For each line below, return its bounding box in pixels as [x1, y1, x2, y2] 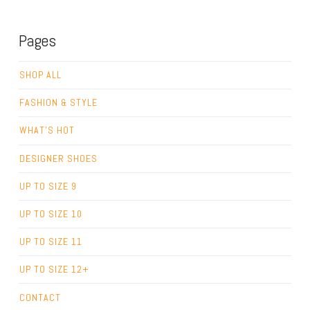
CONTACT [19, 291, 61, 304]
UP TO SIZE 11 [19, 235, 82, 248]
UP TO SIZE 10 [19, 207, 82, 220]
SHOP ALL [19, 69, 62, 82]
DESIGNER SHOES [19, 152, 98, 165]
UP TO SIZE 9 [19, 179, 77, 192]
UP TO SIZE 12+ [19, 263, 89, 276]
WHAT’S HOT [19, 124, 75, 137]
